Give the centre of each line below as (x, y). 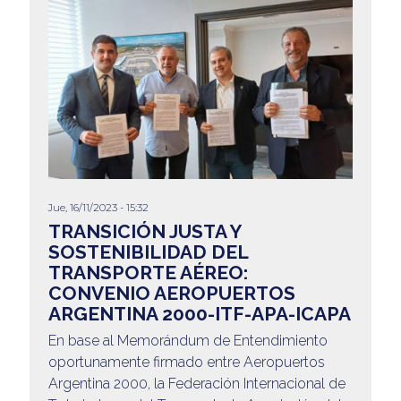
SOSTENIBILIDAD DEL (148, 252)
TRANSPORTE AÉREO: (148, 273)
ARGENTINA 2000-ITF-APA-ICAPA (199, 314)
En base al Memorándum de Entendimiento (188, 341)
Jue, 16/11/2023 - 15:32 (98, 208)
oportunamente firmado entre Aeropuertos (186, 363)
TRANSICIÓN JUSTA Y (144, 232)
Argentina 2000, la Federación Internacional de (196, 384)
